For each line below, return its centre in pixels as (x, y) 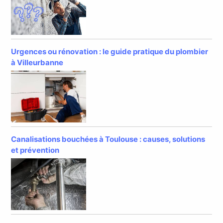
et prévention (35, 150)
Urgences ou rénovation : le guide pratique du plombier (110, 52)
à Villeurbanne (37, 63)
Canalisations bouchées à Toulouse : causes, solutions (108, 139)
